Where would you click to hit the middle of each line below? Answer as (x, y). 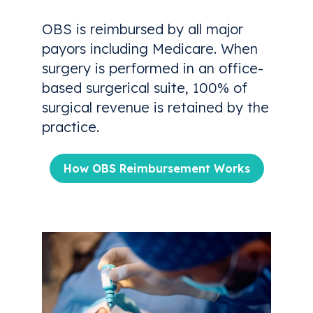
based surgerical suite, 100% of (145, 87)
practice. (71, 126)
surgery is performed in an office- (153, 68)
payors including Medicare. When (150, 48)
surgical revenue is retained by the (155, 107)
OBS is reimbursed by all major (143, 29)
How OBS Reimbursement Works (156, 168)
